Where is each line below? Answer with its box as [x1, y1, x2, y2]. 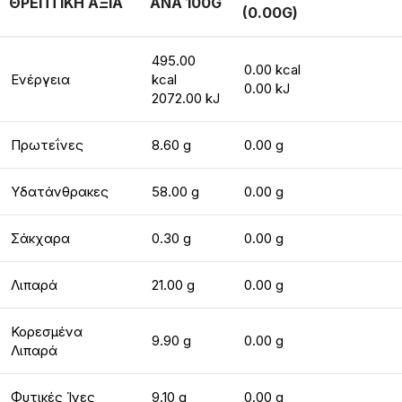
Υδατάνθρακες [11, 183, 109, 200]
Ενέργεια [11, 71, 70, 88]
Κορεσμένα [11, 323, 83, 340]
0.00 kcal [244, 61, 301, 78]
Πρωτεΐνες [11, 136, 83, 153]
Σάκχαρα [11, 230, 70, 247]
